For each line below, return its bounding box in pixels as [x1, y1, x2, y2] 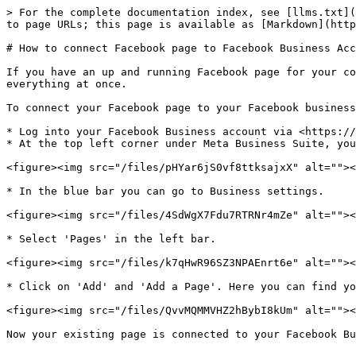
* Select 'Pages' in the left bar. [6, 233, 216, 245]
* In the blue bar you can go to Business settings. [6, 185, 324, 197]
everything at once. [6, 78, 127, 90]
